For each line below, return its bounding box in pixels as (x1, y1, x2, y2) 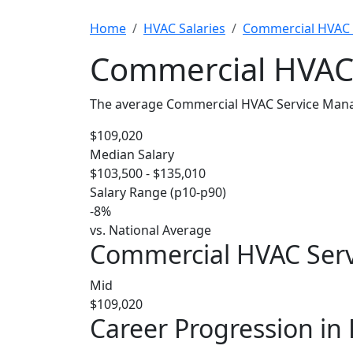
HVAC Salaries (143, 20, 225, 37)
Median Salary (90, 146, 174, 163)
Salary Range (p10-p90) (90, 184, 226, 201)
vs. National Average (90, 221, 211, 239)
